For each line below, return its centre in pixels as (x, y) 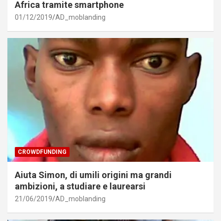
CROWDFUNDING (42, 152)
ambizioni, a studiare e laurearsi (80, 186)
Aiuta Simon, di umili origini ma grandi (93, 175)
